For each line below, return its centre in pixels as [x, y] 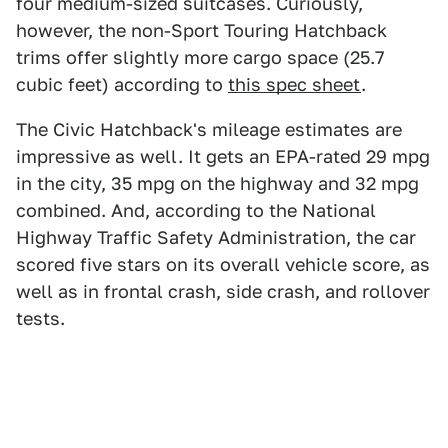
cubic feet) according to [122, 85]
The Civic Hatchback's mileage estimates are [209, 130]
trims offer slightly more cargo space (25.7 [200, 58]
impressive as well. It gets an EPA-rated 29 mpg [223, 157]
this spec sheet [294, 85]
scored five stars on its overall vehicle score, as [223, 265]
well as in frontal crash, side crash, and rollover [223, 292]
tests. [40, 319]
